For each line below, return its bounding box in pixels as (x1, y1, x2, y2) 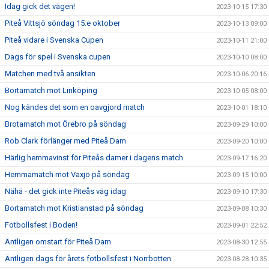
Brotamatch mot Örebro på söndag (5, 119, 126, 128)
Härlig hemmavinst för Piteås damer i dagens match (5, 153, 183, 162)
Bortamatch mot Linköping (5, 85, 97, 95)
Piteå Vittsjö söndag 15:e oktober (5, 18, 120, 28)
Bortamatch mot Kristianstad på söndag (5, 203, 144, 213)
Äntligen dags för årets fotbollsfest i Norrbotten (5, 253, 171, 263)
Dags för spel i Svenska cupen (5, 52, 110, 61)
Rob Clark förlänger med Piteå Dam (5, 136, 126, 145)
